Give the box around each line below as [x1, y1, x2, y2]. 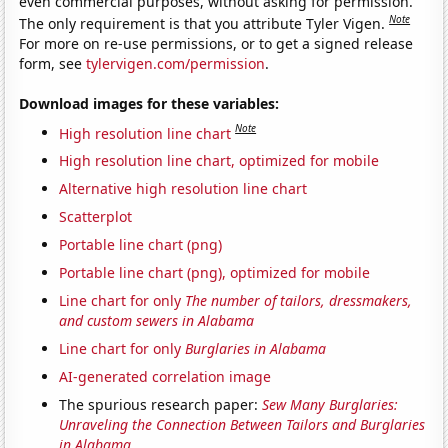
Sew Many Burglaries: [262, 395, 399, 415]
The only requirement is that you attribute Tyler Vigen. [19, 13, 390, 33]
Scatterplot [59, 207, 133, 227]
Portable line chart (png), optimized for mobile [59, 263, 371, 283]
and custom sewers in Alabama [59, 311, 255, 331]
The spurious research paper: [59, 395, 263, 415]
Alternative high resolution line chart [59, 179, 308, 199]
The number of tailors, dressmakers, [185, 291, 413, 311]
